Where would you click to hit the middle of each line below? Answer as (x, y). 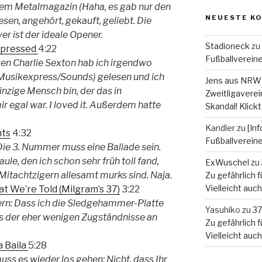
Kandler (220, 127)
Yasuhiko (223, 209)
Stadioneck (227, 46)
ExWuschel (227, 162)
